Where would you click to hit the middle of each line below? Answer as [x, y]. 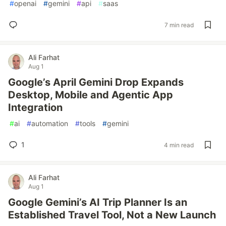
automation [50, 123]
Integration [35, 107]
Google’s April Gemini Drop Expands [96, 82]
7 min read [179, 25]
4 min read [179, 145]
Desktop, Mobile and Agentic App [91, 95]
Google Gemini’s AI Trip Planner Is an [98, 202]
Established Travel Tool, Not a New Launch [112, 215]
